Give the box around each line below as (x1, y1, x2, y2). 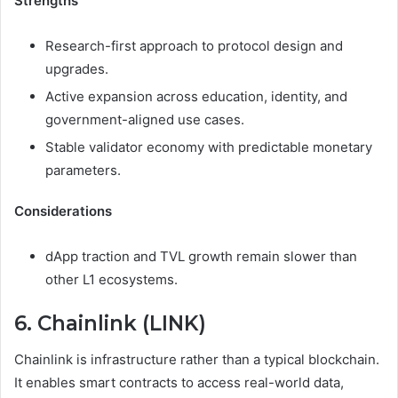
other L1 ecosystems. (45, 271, 178, 289)
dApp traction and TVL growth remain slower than (45, 248, 357, 266)
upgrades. (45, 60, 108, 78)
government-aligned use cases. (45, 111, 244, 129)
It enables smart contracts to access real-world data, (14, 373, 344, 391)
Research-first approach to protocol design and (45, 37, 343, 55)
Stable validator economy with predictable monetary (45, 139, 372, 156)
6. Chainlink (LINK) (14, 311, 206, 337)
